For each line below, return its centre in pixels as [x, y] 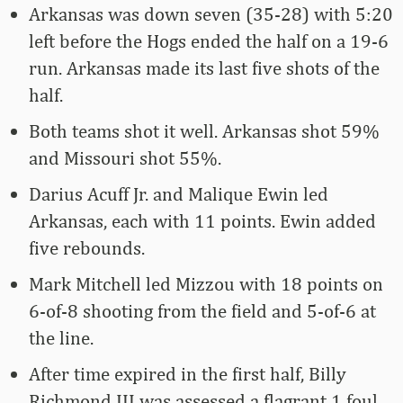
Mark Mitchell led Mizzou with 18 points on [206, 284]
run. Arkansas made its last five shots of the [204, 68]
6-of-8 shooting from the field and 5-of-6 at [202, 311]
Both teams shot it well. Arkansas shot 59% [204, 131]
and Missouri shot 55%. [125, 158]
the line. [61, 338]
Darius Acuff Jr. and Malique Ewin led [179, 194]
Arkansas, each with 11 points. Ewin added [202, 221]
